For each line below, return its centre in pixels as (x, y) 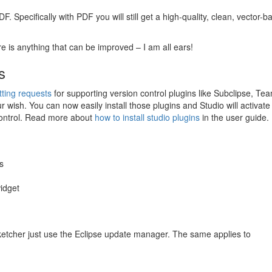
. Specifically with (43, 16)
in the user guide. (234, 117)
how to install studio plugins (147, 117)
